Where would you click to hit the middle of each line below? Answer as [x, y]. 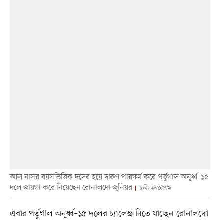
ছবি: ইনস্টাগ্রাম [155, 188]
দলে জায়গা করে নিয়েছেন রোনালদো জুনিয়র [71, 187]
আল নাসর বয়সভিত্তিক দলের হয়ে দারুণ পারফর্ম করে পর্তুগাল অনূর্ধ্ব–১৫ [109, 177]
